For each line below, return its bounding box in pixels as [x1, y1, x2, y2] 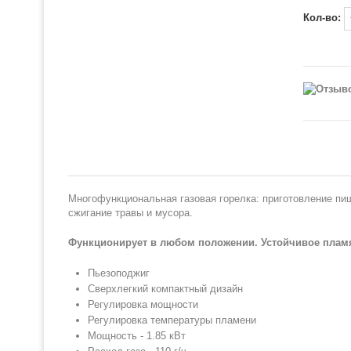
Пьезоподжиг [88, 267, 150, 279]
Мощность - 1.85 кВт [88, 330, 186, 342]
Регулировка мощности [88, 299, 198, 310]
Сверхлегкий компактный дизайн [88, 283, 243, 295]
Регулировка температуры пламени [88, 314, 256, 326]
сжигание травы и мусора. [68, 207, 193, 219]
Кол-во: [303, 12, 344, 24]
